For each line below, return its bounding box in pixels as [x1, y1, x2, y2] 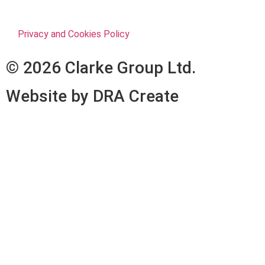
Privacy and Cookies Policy [18, 28, 130, 40]
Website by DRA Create [6, 86, 179, 106]
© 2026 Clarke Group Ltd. [6, 57, 196, 77]
